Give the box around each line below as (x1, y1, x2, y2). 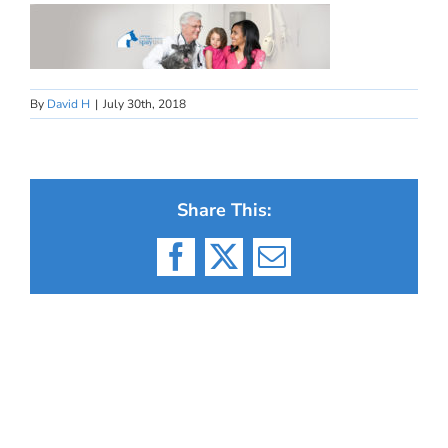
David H (47, 96, 90, 112)
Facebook (174, 254, 283, 284)
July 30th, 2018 (103, 96, 186, 112)
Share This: (177, 198, 271, 222)
